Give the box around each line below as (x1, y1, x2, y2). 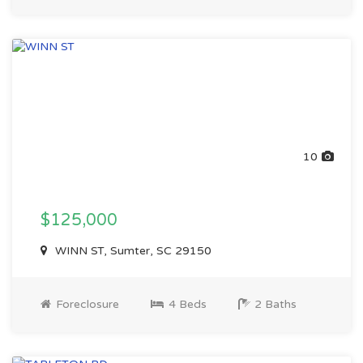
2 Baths (251, 297, 297, 311)
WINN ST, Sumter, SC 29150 (52, 244, 211, 258)
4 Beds (165, 297, 207, 311)
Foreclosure (53, 297, 119, 311)
